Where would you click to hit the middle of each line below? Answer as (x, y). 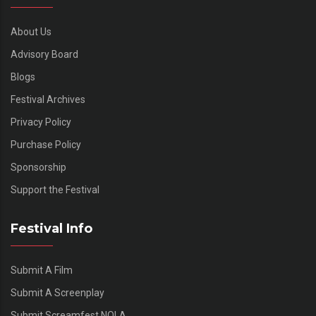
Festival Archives (48, 100)
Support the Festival (55, 190)
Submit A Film (42, 271)
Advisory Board (44, 55)
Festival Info (51, 229)
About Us (31, 32)
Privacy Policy (41, 122)
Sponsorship (38, 168)
